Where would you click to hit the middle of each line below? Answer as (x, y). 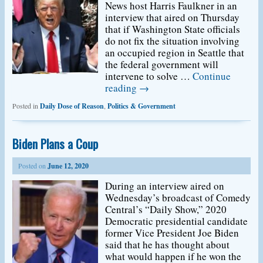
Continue (212, 76)
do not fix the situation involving (173, 41)
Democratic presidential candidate (177, 221)
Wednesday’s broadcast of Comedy (178, 198)
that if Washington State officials (173, 29)
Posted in (25, 106)
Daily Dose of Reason (72, 106)
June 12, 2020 (68, 166)
